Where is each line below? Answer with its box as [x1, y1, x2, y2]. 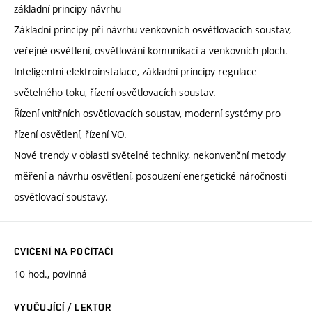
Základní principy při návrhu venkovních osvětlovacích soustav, [14, 22, 291, 36]
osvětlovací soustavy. [14, 189, 108, 203]
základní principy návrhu [14, 1, 121, 15]
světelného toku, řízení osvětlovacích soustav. [14, 85, 216, 99]
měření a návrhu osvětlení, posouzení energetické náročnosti [14, 169, 286, 182]
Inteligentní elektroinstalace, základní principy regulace [14, 64, 257, 78]
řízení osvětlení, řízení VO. [14, 127, 127, 141]
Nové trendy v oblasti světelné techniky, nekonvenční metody [14, 148, 286, 162]
